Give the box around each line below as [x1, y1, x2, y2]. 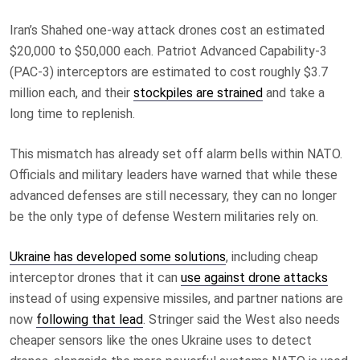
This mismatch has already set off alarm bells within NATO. [10, 145, 342, 162]
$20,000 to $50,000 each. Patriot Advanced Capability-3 [10, 43, 327, 59]
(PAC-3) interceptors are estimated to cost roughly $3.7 [10, 63, 328, 80]
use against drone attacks [181, 269, 328, 285]
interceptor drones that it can [10, 269, 181, 285]
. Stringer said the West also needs [143, 311, 340, 327]
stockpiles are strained [133, 84, 263, 100]
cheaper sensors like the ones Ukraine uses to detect [10, 332, 312, 348]
